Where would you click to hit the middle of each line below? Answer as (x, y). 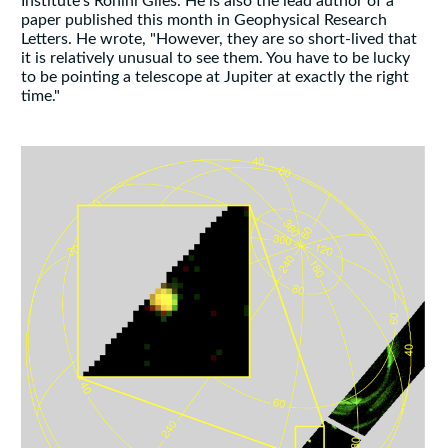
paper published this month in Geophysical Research (203, 20)
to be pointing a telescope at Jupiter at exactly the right (214, 77)
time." (40, 96)
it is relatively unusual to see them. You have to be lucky (215, 58)
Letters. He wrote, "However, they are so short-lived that (218, 39)
